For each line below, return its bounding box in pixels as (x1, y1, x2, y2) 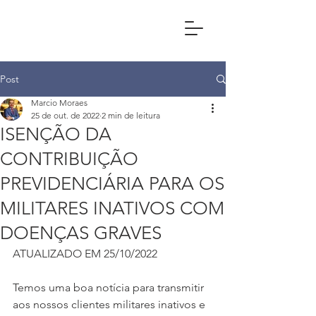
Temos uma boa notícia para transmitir (13, 281, 207, 294)
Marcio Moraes (31, 97, 87, 108)
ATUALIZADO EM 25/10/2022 (13, 247, 157, 260)
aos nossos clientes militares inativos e (13, 298, 208, 311)
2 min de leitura (102, 110, 160, 121)
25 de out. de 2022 (31, 110, 99, 121)
